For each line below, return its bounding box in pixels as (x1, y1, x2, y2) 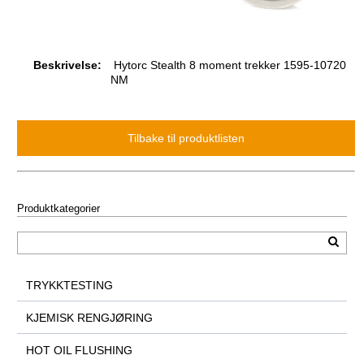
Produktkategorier (17, 203, 100, 215)
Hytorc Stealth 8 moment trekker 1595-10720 (110, 58, 347, 72)
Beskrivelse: (33, 58, 102, 72)
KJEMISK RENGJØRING (25, 310, 153, 324)
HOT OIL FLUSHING (25, 343, 132, 357)
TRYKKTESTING (25, 278, 113, 292)
